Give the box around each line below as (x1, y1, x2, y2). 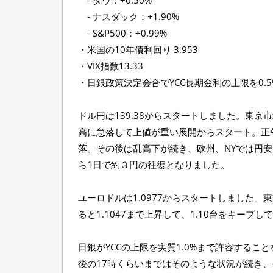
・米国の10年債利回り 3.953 (78, 43, 198, 55)
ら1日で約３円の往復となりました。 (78, 158, 230, 171)
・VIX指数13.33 (78, 60, 143, 72)
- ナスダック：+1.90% (78, 10, 179, 23)
